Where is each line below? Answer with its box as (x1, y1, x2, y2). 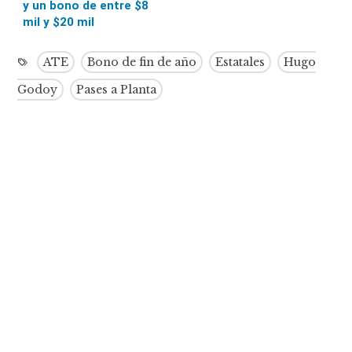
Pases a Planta (76, 82, 157, 97)
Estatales (215, 54, 266, 69)
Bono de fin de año (87, 54, 197, 69)
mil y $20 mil (23, 14, 95, 29)
